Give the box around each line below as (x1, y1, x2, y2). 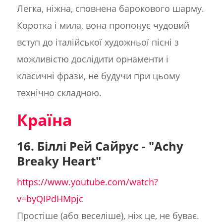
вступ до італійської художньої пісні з (16, 36, 179, 49)
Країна (16, 109, 72, 131)
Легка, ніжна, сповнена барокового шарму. (16, 2, 204, 15)
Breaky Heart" (16, 153, 101, 169)
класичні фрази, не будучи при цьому (16, 70, 180, 82)
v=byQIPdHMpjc (16, 193, 83, 205)
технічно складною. (16, 87, 102, 99)
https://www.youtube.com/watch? (16, 176, 158, 188)
